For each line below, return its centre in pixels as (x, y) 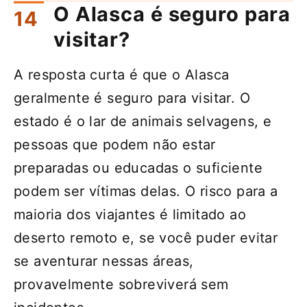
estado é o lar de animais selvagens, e (143, 122)
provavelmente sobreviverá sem (121, 285)
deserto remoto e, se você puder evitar (146, 238)
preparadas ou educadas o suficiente (138, 168)
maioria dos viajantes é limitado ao (130, 215)
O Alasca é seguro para (172, 14)
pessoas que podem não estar (115, 145)
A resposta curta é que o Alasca (122, 75)
